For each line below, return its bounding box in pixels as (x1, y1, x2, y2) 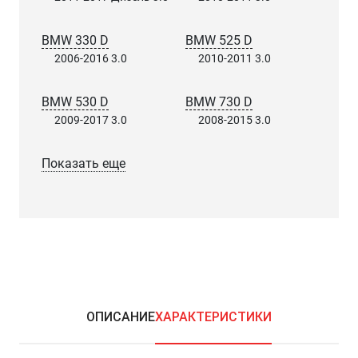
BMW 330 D (42, 33, 109, 48)
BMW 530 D (42, 94, 109, 109)
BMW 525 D (185, 33, 253, 48)
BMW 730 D (185, 94, 253, 109)
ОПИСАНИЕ (86, 309, 155, 324)
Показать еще (42, 156, 125, 171)
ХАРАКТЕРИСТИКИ (155, 309, 272, 324)
